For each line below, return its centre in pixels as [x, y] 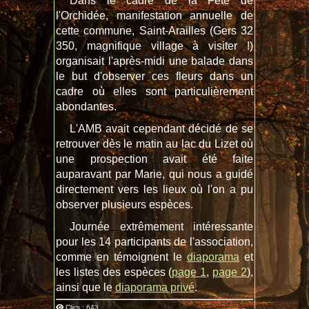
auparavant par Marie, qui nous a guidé [154, 175]
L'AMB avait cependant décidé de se [161, 129]
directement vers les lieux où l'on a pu [154, 190]
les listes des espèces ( [114, 272]
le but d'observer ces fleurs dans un [154, 77]
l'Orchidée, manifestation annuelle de [154, 16]
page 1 [189, 272]
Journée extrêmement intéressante [161, 227]
